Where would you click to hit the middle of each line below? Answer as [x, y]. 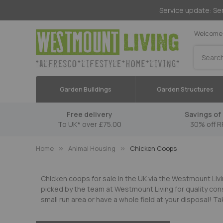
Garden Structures [185, 89]
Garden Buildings [85, 89]
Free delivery [90, 114]
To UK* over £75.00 [90, 124]
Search [205, 66]
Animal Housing [92, 148]
